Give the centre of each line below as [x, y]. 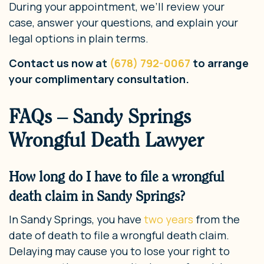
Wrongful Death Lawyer [106, 140]
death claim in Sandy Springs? [97, 196]
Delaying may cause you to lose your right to [119, 251]
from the [217, 219]
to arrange [220, 63]
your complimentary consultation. [99, 79]
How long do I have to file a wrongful [117, 176]
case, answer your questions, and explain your [123, 22]
